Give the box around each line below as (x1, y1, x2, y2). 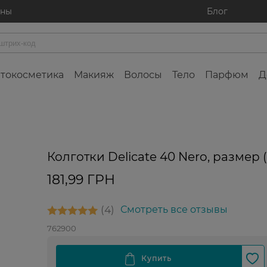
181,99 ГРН (46, 172, 115, 188)
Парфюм (205, 69, 249, 81)
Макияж (74, 69, 114, 81)
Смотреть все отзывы (120, 204, 228, 216)
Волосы (124, 69, 162, 81)
